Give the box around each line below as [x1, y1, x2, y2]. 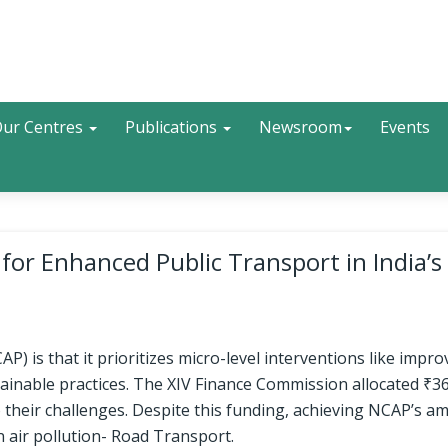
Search [223, 111, 274, 131]
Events [380, 116, 430, 138]
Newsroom [259, 116, 342, 138]
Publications [125, 116, 221, 138]
